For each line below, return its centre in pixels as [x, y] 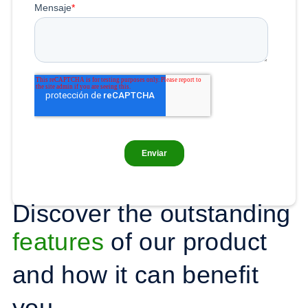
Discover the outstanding [152, 213]
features [58, 241]
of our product [185, 241]
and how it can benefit [135, 274]
